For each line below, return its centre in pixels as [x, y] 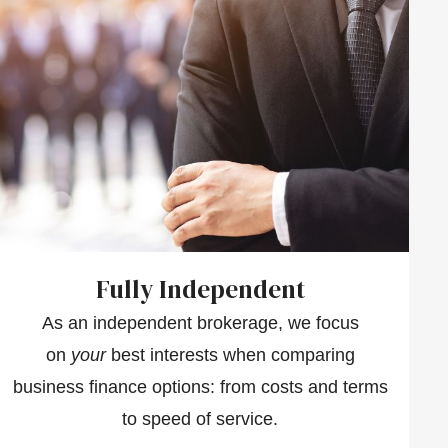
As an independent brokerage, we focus [200, 322]
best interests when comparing [230, 354]
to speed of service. [200, 418]
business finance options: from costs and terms [200, 386]
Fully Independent [200, 288]
